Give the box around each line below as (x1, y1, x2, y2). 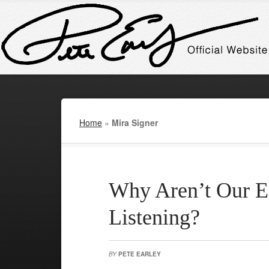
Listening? (108, 205, 200, 229)
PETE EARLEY (118, 250, 161, 258)
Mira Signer (112, 116, 158, 128)
